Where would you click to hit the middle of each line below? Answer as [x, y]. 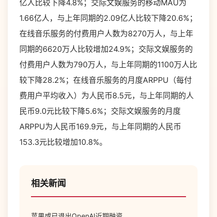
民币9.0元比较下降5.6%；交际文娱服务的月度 [100, 111]
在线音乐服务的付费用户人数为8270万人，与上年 [106, 33]
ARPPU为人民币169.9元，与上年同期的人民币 [100, 126]
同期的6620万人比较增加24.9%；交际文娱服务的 [106, 49]
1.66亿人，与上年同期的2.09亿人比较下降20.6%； [108, 18]
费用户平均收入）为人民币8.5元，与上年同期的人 [107, 95]
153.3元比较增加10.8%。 [63, 142]
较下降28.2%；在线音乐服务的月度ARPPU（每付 [106, 80]
